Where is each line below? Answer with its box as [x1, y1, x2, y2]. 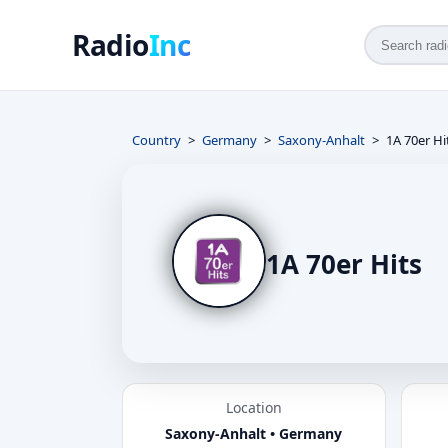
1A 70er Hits [266, 245, 422, 282]
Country [132, 131, 181, 149]
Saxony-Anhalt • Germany [165, 424, 343, 443]
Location [225, 398, 282, 417]
